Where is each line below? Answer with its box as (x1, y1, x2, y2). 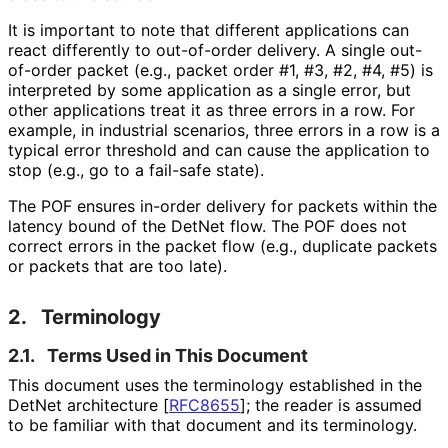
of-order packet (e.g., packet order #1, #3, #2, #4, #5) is (8, 60, 433, 81)
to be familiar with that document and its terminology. (8, 415, 416, 436)
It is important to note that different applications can (8, 20, 409, 41)
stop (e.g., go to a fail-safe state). (8, 160, 263, 181)
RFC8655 (169, 395, 240, 416)
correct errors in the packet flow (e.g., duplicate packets (8, 236, 437, 257)
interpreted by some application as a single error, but (8, 80, 411, 101)
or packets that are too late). (8, 256, 226, 277)
